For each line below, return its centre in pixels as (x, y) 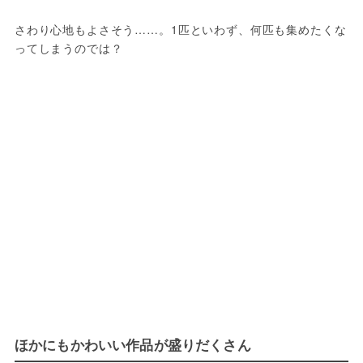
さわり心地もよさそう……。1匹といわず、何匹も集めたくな (180, 30)
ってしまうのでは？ (68, 48)
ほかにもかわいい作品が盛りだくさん (132, 345)
